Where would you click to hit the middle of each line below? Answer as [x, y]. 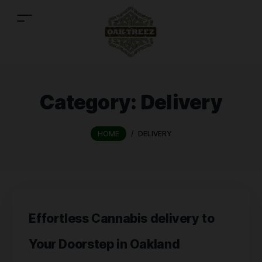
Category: [90, 102]
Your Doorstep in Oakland [104, 244]
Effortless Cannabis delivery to [122, 218]
